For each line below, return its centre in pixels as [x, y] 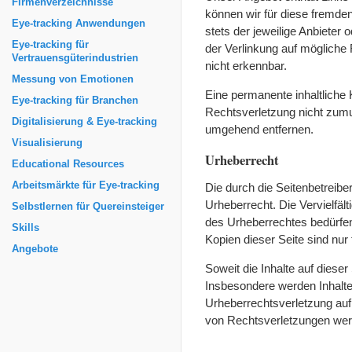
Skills [26, 228]
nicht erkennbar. [246, 65]
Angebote [35, 249]
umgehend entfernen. [259, 129]
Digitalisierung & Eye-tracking [84, 122]
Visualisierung [47, 143]
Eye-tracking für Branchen [75, 101]
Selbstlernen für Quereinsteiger [88, 207]
